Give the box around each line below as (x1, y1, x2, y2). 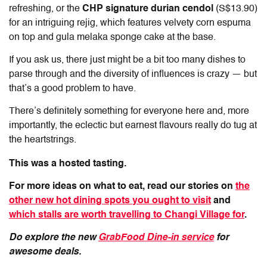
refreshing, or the (9, 4, 82, 14)
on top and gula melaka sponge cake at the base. (9, 32, 216, 42)
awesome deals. (9, 247, 81, 257)
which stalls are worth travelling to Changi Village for (9, 210, 244, 220)
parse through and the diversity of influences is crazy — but (9, 69, 257, 79)
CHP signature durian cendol (82, 4, 213, 14)
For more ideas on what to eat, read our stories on (9, 181, 235, 191)
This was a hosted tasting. (9, 159, 126, 169)
